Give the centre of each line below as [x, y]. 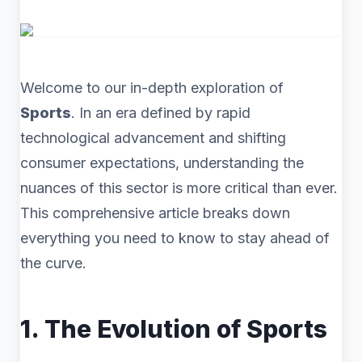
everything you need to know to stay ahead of [175, 238]
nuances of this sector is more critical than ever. [179, 188]
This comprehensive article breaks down [155, 213]
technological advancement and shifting [153, 138]
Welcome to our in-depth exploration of [152, 88]
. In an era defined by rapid [161, 113]
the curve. [53, 263]
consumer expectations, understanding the [162, 163]
